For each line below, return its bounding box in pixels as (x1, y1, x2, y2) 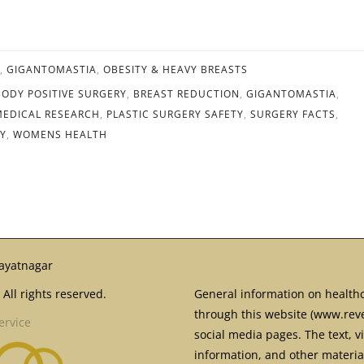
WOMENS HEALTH (13, 127, 107, 141)
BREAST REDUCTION (133, 86, 240, 101)
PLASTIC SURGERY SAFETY (106, 106, 244, 121)
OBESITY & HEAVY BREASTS (103, 62, 248, 76)
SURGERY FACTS (250, 106, 336, 121)
